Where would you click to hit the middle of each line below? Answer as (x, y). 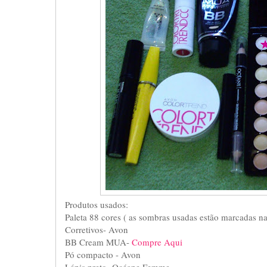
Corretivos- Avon (97, 229)
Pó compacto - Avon (103, 254)
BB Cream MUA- (98, 242)
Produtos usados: (97, 204)
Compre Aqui (157, 242)
